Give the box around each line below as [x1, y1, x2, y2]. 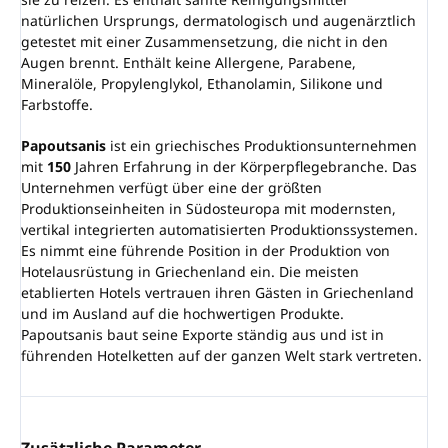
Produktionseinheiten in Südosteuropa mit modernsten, [21, 199, 396, 219]
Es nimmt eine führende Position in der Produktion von [21, 241, 390, 261]
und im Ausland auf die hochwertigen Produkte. [21, 304, 344, 324]
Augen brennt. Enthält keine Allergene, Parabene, [21, 53, 356, 73]
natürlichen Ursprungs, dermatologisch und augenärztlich [21, 11, 416, 31]
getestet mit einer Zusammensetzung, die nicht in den [21, 32, 388, 52]
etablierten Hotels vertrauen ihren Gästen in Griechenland [21, 283, 414, 303]
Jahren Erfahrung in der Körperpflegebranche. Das [71, 157, 417, 177]
